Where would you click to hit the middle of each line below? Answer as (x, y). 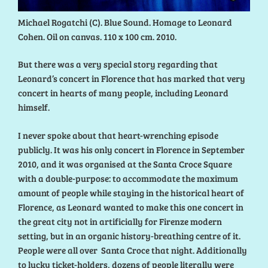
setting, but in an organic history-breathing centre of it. (129, 235)
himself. (34, 107)
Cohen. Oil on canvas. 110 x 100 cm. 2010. (97, 36)
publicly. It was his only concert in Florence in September (131, 149)
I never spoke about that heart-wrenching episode (118, 135)
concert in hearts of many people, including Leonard (123, 93)
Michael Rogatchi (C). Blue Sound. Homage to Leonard (125, 22)
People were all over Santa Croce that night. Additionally (133, 250)
